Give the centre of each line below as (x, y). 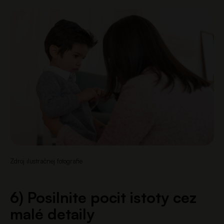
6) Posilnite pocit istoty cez (103, 197)
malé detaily (52, 213)
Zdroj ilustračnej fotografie (46, 161)
